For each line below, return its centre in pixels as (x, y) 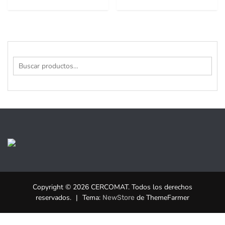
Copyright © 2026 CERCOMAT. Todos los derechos (113, 187)
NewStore (119, 198)
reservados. (54, 198)
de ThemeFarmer (162, 198)
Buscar (23, 62)
